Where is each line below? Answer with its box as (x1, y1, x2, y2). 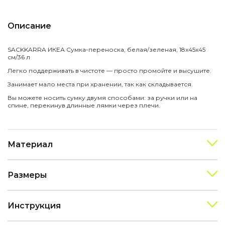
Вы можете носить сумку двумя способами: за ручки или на (8, 93, 197, 101)
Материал (8, 139, 53, 149)
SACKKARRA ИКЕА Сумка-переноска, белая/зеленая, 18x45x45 (8, 45, 205, 53)
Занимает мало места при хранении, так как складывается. (8, 80, 193, 88)
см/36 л (8, 53, 30, 61)
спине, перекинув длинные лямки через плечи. (8, 101, 160, 109)
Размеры (8, 170, 47, 180)
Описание (8, 21, 51, 31)
